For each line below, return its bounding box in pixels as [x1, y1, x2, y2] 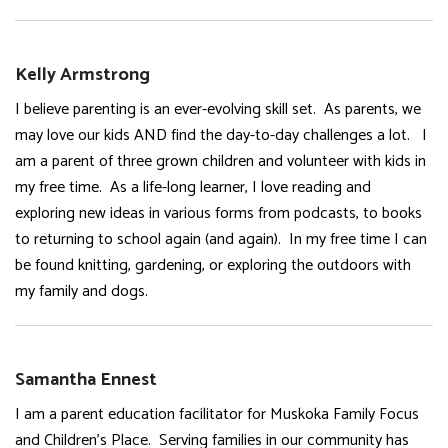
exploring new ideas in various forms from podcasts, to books [15, 200, 422, 227]
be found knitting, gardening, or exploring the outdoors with [15, 252, 411, 279]
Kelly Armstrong [15, 60, 150, 90]
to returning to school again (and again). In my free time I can [15, 226, 427, 253]
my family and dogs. [15, 278, 148, 305]
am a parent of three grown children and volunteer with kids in [15, 148, 426, 175]
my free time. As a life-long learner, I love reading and [15, 174, 371, 201]
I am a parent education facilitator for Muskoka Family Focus [15, 401, 419, 428]
